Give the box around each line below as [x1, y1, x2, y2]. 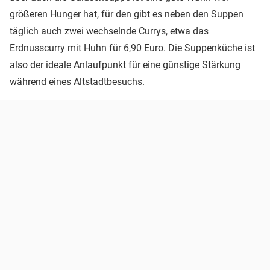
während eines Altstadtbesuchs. [10, 75, 145, 87]
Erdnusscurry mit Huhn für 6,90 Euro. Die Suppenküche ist [10, 42, 255, 54]
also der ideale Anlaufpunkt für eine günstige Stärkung [10, 58, 240, 71]
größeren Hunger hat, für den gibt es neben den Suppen [10, 8, 243, 20]
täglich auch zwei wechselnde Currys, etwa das [10, 25, 209, 37]
